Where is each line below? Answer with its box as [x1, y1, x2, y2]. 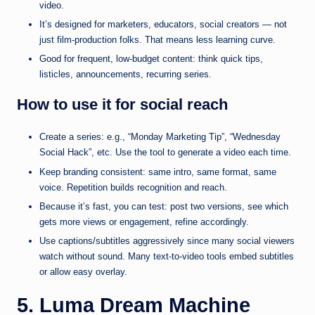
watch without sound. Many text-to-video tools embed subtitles [39, 250, 294, 262]
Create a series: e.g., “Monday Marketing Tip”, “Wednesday [39, 131, 281, 143]
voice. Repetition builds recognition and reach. [39, 181, 227, 193]
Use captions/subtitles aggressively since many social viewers [39, 235, 295, 246]
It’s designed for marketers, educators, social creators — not [39, 19, 287, 30]
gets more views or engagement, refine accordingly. [39, 216, 249, 227]
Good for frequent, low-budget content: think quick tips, [39, 53, 263, 65]
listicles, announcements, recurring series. [39, 69, 212, 80]
